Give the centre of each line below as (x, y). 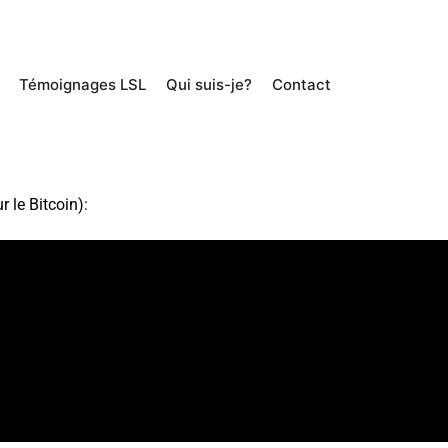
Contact (301, 84)
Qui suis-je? (209, 84)
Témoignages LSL (82, 84)
